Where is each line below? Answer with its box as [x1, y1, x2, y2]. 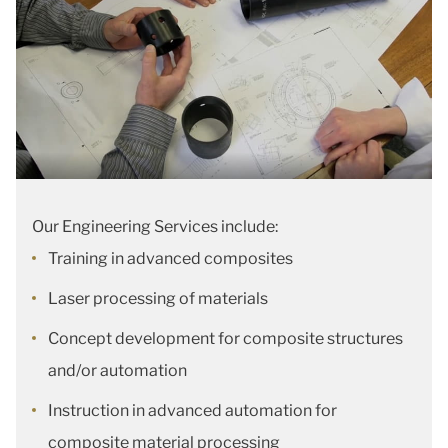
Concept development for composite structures [48, 329, 403, 348]
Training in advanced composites [48, 249, 293, 268]
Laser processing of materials [48, 289, 268, 308]
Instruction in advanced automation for [48, 401, 337, 420]
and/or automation [48, 361, 187, 380]
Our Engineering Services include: [32, 217, 278, 236]
